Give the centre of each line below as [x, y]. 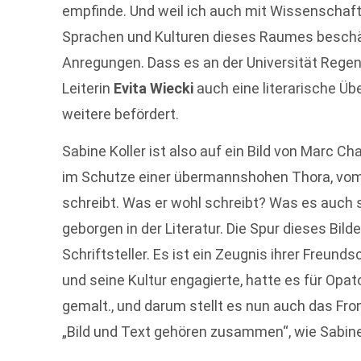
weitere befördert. [121, 114]
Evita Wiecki [156, 88]
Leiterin [88, 88]
